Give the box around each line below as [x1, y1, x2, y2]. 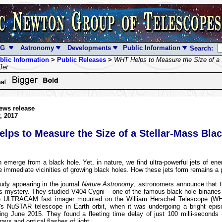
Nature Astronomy [81, 180, 134, 188]
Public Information [118, 44, 182, 52]
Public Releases [56, 56, 106, 63]
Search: [189, 44, 215, 52]
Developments [67, 44, 113, 52]
